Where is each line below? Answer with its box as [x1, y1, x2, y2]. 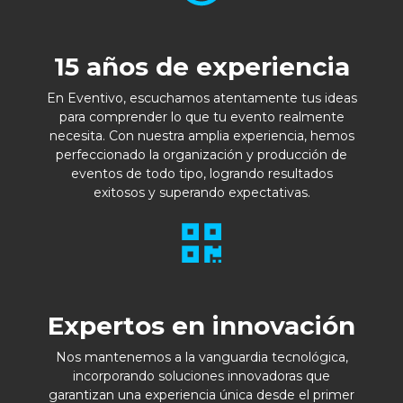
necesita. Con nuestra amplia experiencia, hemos [49, 127, 354, 144]
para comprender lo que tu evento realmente [58, 108, 345, 125]
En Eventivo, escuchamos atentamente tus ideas [46, 89, 357, 106]
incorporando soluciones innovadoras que [73, 367, 330, 384]
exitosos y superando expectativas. [93, 184, 310, 201]
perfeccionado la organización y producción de [56, 146, 347, 163]
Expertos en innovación [48, 309, 355, 341]
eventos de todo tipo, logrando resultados [70, 165, 333, 182]
